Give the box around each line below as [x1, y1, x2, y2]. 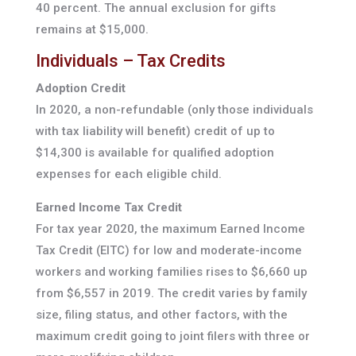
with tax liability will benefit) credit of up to [35, 124, 275, 139]
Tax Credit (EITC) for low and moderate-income [35, 243, 302, 258]
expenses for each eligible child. [35, 167, 222, 182]
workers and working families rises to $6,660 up [35, 265, 308, 280]
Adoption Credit [35, 81, 126, 96]
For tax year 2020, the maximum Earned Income [35, 222, 305, 237]
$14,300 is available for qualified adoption [35, 145, 274, 161]
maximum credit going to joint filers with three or [35, 329, 310, 344]
